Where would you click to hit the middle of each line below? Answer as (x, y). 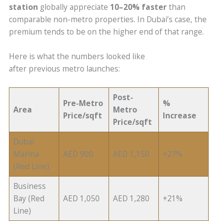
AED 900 (79, 154)
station (24, 7)
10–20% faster (139, 7)
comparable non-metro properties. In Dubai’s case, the (108, 19)
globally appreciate (74, 7)
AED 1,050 (83, 198)
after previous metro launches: (66, 69)
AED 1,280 (132, 198)
